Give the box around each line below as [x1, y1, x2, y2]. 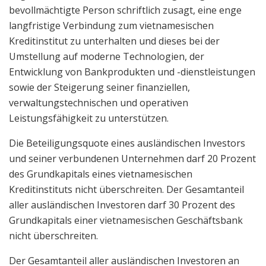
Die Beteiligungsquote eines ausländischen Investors [9, 136, 245, 150]
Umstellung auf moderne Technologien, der [9, 49, 204, 63]
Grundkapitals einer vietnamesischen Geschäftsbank [9, 213, 243, 227]
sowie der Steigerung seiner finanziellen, [9, 80, 190, 94]
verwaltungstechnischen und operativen [9, 96, 188, 109]
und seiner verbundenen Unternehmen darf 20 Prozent [9, 151, 256, 165]
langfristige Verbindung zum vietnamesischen [9, 18, 214, 32]
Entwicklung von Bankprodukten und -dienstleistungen [9, 65, 255, 78]
